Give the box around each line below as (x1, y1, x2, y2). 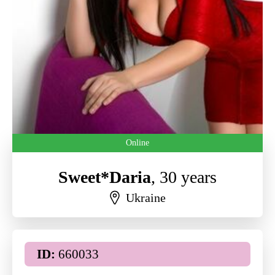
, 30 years (151, 168, 217, 187)
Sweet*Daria (58, 168, 151, 187)
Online (126, 138, 149, 147)
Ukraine (125, 190, 166, 204)
